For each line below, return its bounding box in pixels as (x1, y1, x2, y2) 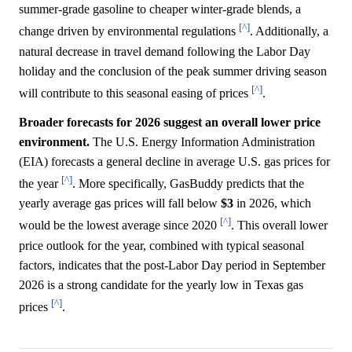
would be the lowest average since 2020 (19, 218, 220, 233)
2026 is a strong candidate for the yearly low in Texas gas (19, 277, 303, 291)
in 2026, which (233, 196, 311, 211)
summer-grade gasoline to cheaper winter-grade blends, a (19, 2, 301, 16)
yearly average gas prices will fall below (19, 196, 221, 211)
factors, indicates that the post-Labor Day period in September (19, 258, 325, 272)
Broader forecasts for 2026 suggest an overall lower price (19, 115, 321, 130)
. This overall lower (231, 218, 328, 233)
